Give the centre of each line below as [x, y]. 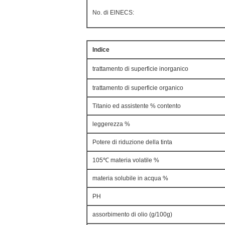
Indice [101, 50]
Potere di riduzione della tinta [132, 142]
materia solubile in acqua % [130, 178]
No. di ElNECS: [113, 13]
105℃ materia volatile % [126, 160]
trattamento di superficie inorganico [140, 69]
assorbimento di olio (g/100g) [132, 214]
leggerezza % [111, 124]
